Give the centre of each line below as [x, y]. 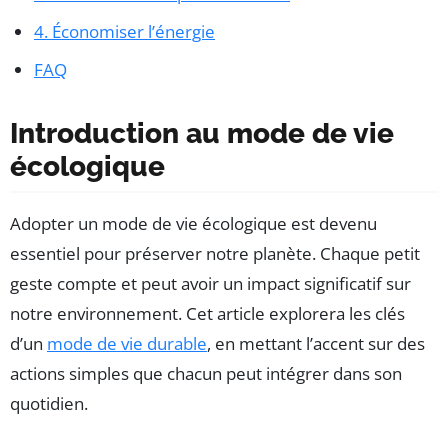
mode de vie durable [127, 343]
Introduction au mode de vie [202, 133]
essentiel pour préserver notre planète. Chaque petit [215, 253]
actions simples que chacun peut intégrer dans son [206, 373]
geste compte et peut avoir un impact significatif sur [210, 283]
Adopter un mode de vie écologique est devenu [193, 223]
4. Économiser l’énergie [124, 31]
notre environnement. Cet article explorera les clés [207, 313]
